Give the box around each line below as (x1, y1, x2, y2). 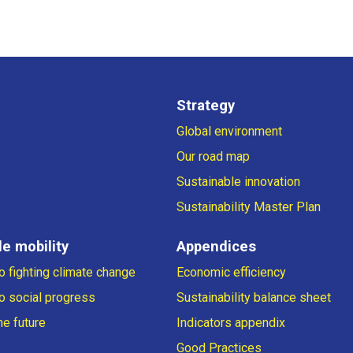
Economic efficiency (176, 265, 286, 281)
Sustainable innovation (176, 174, 300, 190)
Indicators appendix (176, 315, 285, 331)
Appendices (176, 238, 256, 255)
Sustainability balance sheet (176, 290, 331, 306)
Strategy (176, 97, 235, 114)
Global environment (176, 124, 282, 139)
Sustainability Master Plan (176, 199, 321, 215)
